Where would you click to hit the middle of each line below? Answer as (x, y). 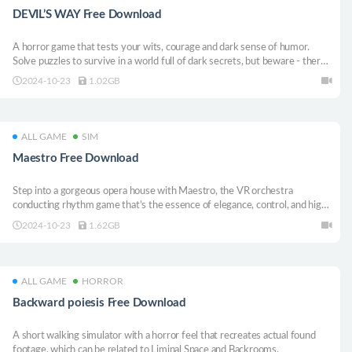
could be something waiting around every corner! (117, 75)
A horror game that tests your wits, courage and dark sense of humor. (161, 47)
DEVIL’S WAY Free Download (87, 14)
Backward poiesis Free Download (99, 302)
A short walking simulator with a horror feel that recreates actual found (164, 335)
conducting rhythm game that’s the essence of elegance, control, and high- (172, 205)
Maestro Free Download (76, 159)
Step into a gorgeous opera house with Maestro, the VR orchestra (153, 191)
